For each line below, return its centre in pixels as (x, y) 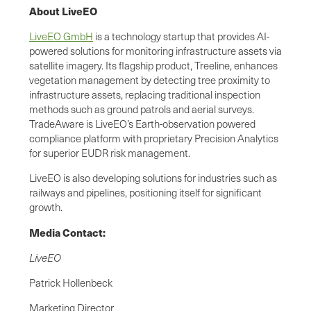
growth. (46, 207)
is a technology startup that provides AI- (181, 36)
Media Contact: (67, 232)
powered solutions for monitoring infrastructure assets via (155, 50)
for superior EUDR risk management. (110, 152)
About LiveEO (63, 10)
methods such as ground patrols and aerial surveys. (142, 109)
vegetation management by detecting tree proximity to (150, 79)
